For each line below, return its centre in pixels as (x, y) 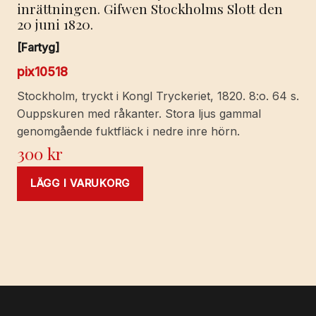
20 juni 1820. (55, 24)
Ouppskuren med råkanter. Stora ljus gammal (139, 113)
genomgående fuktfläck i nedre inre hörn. (128, 131)
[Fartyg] (38, 47)
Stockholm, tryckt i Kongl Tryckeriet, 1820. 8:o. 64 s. (158, 96)
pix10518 (42, 71)
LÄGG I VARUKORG (80, 183)
